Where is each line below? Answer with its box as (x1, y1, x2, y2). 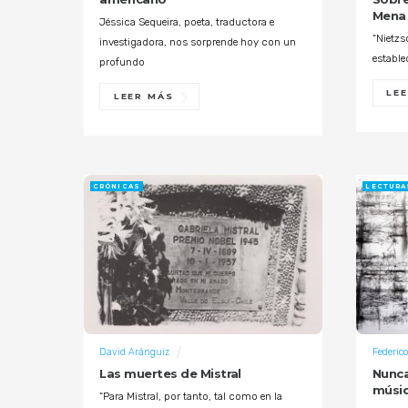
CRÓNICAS (93, 181, 140, 190)
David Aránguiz (99, 345, 170, 358)
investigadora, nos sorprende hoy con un (99, 36, 297, 49)
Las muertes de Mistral (99, 366, 241, 382)
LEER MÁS (113, 91, 174, 102)
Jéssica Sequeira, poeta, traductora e (99, 15, 275, 29)
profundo (99, 56, 146, 69)
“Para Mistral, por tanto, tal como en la (99, 390, 283, 403)
